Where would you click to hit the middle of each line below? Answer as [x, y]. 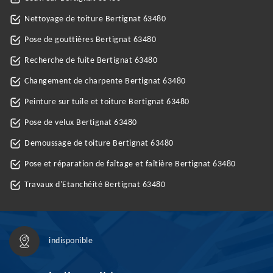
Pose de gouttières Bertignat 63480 [90, 40]
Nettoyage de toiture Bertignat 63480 [95, 19]
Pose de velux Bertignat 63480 [81, 123]
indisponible [71, 241]
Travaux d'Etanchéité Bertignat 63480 [95, 185]
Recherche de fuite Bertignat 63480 [91, 61]
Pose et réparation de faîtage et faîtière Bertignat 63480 [130, 164]
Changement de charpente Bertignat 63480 [105, 81]
